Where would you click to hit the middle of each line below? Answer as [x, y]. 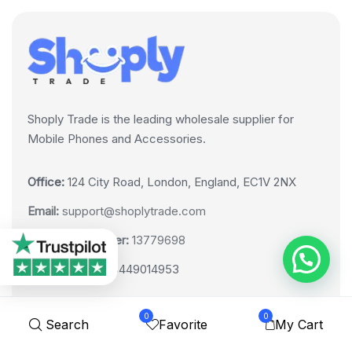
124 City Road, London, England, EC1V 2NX [180, 182]
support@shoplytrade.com [132, 211]
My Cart [299, 324]
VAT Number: [63, 269]
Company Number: [78, 240]
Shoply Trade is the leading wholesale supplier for [161, 119]
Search [67, 324]
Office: [46, 182]
